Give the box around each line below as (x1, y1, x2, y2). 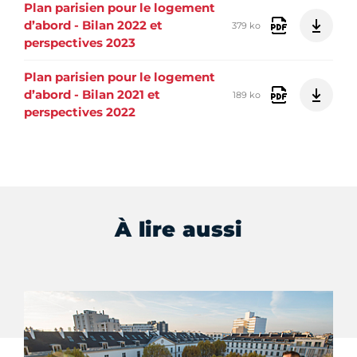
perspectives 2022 (24, 104, 135, 120)
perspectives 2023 (24, 35, 135, 51)
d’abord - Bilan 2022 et (24, 18, 163, 33)
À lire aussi (115, 216, 242, 242)
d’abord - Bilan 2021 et (24, 87, 160, 103)
